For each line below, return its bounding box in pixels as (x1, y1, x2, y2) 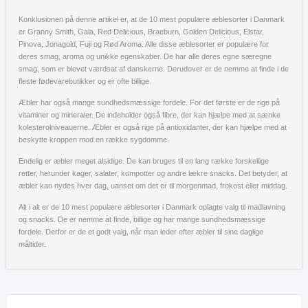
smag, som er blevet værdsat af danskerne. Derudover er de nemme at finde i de (19, 64, 289, 73)
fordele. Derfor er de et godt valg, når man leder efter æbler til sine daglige (19, 227, 263, 236)
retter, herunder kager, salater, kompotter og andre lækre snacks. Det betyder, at (19, 168, 287, 177)
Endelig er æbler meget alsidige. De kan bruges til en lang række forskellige (19, 156, 269, 165)
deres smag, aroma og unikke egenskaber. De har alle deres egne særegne (19, 52, 272, 60)
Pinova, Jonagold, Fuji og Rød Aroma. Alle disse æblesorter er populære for (19, 39, 269, 48)
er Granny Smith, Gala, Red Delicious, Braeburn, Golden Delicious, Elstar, (19, 27, 264, 36)
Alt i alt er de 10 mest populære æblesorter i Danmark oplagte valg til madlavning (19, 202, 285, 211)
